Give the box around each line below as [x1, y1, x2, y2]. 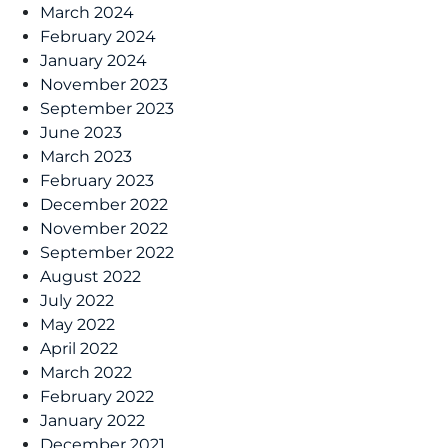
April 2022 [40, 338, 118, 358]
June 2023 [40, 122, 122, 142]
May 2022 [40, 314, 115, 334]
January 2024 [40, 50, 147, 70]
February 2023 [40, 170, 154, 190]
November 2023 [40, 74, 168, 94]
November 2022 [40, 218, 168, 238]
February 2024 [40, 26, 156, 46]
